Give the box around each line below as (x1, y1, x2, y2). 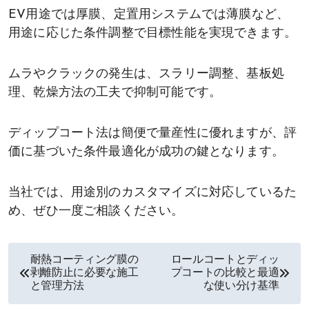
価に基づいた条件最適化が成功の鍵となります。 (8, 145, 284, 159)
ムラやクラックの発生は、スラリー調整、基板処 (8, 67, 284, 81)
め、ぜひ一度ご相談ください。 (8, 204, 184, 218)
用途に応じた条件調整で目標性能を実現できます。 (8, 26, 297, 40)
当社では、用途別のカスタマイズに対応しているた (8, 186, 297, 199)
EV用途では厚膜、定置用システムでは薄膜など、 (8, 8, 290, 21)
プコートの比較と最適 (170, 267, 279, 279)
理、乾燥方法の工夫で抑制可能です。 (8, 86, 222, 99)
